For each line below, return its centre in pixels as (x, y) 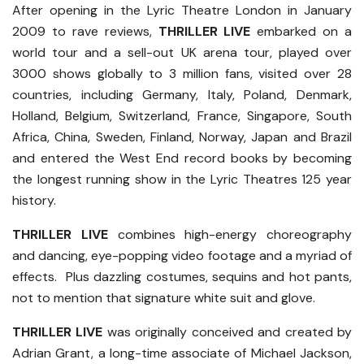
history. (34, 201)
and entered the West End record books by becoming (182, 158)
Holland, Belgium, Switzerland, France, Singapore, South (182, 116)
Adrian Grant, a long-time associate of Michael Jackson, (182, 353)
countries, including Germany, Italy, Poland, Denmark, (182, 95)
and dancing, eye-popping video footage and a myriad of (182, 256)
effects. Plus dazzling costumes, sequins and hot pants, (182, 277)
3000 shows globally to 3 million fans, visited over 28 (182, 74)
